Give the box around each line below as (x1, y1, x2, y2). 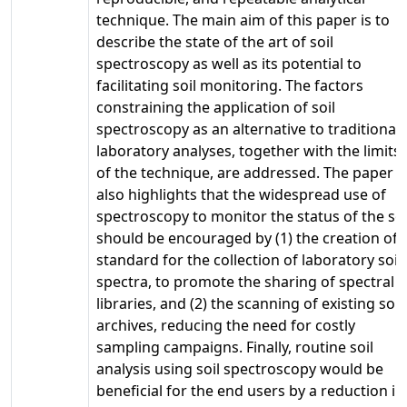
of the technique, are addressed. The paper (96, 162, 393, 183)
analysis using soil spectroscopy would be (96, 358, 383, 379)
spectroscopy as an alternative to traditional (96, 118, 400, 139)
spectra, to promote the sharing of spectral (96, 271, 394, 292)
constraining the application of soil (96, 96, 335, 117)
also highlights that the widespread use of (96, 184, 386, 204)
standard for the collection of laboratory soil (96, 249, 402, 270)
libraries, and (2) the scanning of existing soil (96, 293, 402, 313)
